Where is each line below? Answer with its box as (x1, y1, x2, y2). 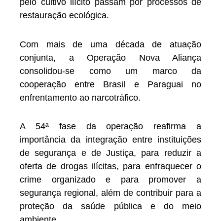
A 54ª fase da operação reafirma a (20, 121, 201, 132)
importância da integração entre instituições (20, 135, 201, 145)
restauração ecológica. (20, 10, 109, 21)
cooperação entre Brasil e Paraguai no (20, 79, 201, 89)
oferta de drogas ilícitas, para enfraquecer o (20, 161, 201, 172)
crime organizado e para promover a (20, 175, 201, 185)
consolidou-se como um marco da (20, 66, 201, 76)
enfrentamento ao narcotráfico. (20, 92, 141, 103)
